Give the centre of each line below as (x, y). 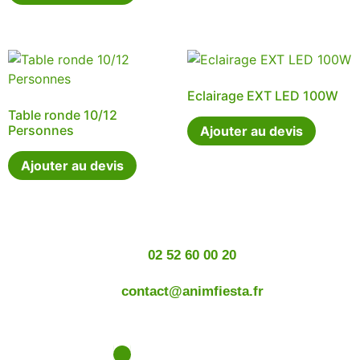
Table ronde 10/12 (63, 115)
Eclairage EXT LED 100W (262, 95)
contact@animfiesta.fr (192, 292)
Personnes (41, 130)
